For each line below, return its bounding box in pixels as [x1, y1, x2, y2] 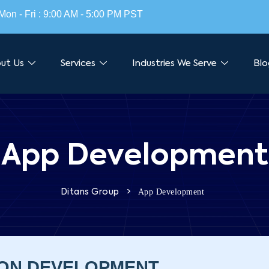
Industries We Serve [132, 59, 217, 68]
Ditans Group [60, 188, 119, 196]
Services [61, 59, 95, 68]
